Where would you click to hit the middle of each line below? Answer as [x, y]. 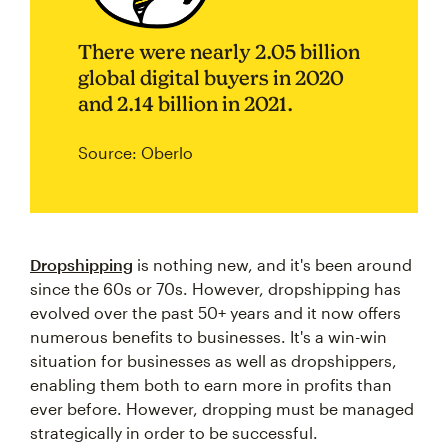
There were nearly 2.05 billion [219, 51]
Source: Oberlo [135, 152]
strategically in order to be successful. [174, 432]
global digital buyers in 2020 [211, 77]
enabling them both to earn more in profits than [211, 384]
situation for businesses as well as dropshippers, [213, 360]
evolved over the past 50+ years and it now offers [215, 312]
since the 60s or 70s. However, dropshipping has [215, 288]
